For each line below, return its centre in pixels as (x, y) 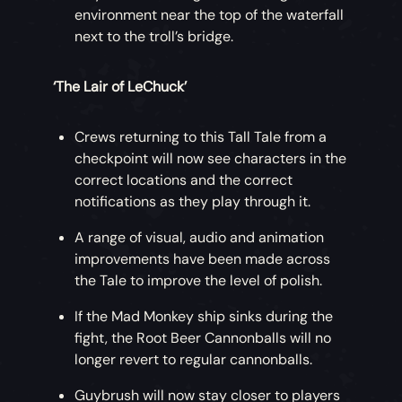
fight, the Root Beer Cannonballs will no (203, 338)
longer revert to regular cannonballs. (194, 360)
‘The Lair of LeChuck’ (120, 87)
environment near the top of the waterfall (210, 15)
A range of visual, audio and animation (200, 238)
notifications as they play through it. (193, 202)
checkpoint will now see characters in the (211, 159)
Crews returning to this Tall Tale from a (201, 137)
